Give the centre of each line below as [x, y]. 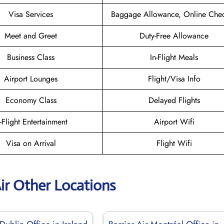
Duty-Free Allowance [174, 35]
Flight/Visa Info [174, 78]
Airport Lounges [31, 78]
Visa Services [31, 14]
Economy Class [31, 100]
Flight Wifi [174, 143]
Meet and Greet [31, 35]
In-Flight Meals [174, 57]
